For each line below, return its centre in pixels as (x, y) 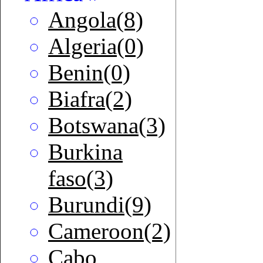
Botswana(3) (107, 126)
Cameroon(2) (109, 231)
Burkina (85, 152)
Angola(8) (96, 20)
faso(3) (81, 178)
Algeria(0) (96, 46)
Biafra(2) (90, 99)
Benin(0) (89, 73)
